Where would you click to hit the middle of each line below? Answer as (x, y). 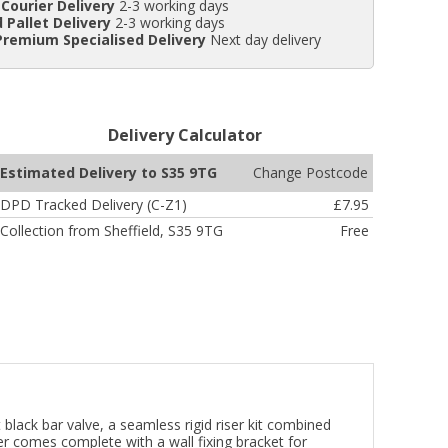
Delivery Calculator (184, 135)
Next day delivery (264, 40)
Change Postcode (310, 172)
